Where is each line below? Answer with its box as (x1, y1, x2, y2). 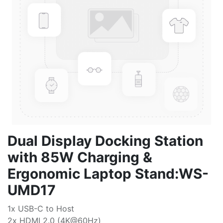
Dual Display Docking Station (7, 132, 203, 149)
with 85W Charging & (7, 149, 152, 166)
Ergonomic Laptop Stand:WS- (7, 165, 209, 182)
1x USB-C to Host (7, 204, 74, 214)
